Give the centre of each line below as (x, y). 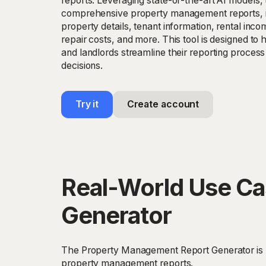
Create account (163, 104)
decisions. (82, 65)
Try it (87, 104)
